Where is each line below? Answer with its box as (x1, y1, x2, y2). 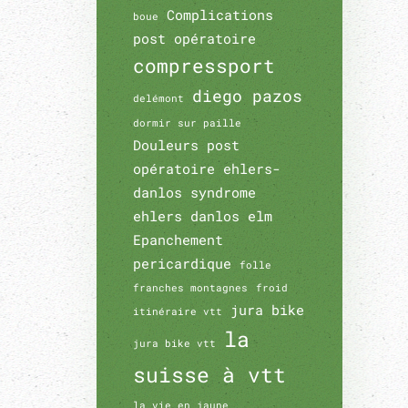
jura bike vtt (133, 337, 216, 350)
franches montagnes (133, 281, 248, 294)
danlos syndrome (133, 183, 256, 201)
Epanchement (133, 230, 223, 249)
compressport (133, 53, 275, 78)
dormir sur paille (133, 117, 241, 129)
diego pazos (192, 85, 302, 107)
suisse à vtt (133, 361, 286, 388)
